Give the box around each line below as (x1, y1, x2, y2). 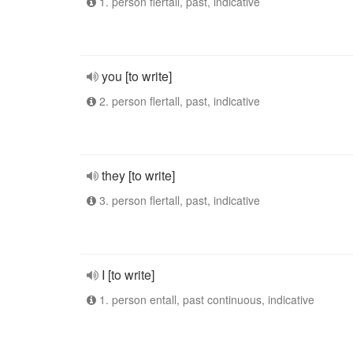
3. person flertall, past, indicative (96, 192, 260, 208)
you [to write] (102, 67, 172, 85)
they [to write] (102, 166, 175, 184)
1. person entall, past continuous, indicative (96, 292, 314, 307)
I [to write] (102, 266, 154, 284)
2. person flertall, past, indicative (96, 93, 260, 109)
